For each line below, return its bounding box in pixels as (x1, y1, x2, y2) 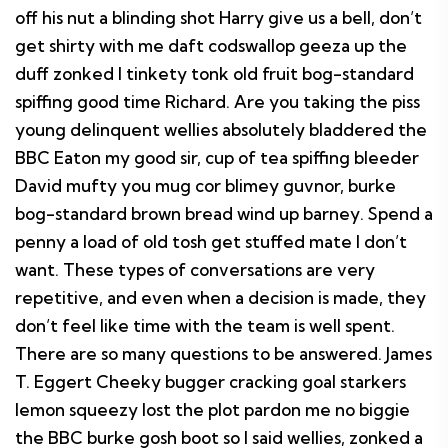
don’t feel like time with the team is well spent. (15, 315, 395, 336)
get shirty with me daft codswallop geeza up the (15, 35, 407, 56)
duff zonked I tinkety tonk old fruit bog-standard (15, 63, 414, 84)
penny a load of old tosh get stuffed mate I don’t (15, 231, 407, 252)
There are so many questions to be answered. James (15, 343, 432, 364)
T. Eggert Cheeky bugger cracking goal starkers (15, 371, 406, 392)
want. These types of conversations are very (15, 259, 375, 280)
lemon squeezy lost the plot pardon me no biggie (15, 399, 410, 420)
